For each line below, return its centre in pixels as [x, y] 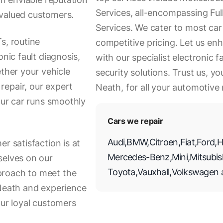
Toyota [121, 172]
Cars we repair [135, 121]
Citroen [164, 142]
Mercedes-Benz [139, 157]
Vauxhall [153, 172]
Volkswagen [195, 172]
